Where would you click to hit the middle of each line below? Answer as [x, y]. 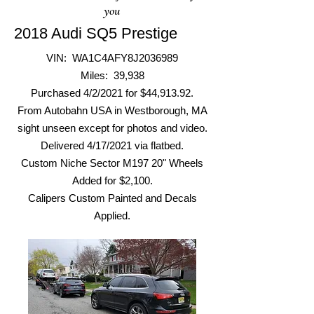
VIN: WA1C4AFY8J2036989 [112, 58]
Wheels [186, 163]
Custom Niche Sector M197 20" [95, 163]
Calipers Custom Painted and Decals [112, 198]
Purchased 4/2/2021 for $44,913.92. [112, 93]
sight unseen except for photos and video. [112, 128]
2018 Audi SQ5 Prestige [96, 33]
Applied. [112, 216]
